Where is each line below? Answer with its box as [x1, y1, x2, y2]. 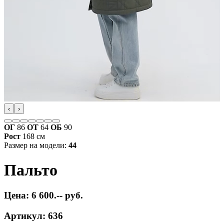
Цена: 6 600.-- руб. [4, 190, 83, 201]
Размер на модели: [4, 141, 68, 150]
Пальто [4, 160, 57, 179]
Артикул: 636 [4, 210, 63, 221]
